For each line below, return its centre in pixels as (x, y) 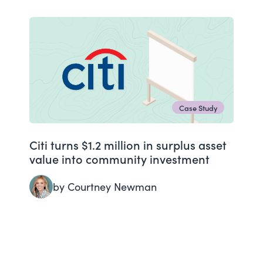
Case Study (198, 108)
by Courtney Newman (105, 187)
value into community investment (119, 159)
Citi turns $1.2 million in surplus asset (128, 145)
